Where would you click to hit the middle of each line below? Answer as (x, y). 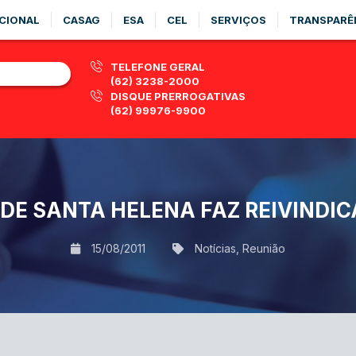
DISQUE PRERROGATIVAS (178, 96)
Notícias (215, 248)
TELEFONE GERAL (158, 67)
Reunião (264, 248)
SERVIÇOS (238, 20)
